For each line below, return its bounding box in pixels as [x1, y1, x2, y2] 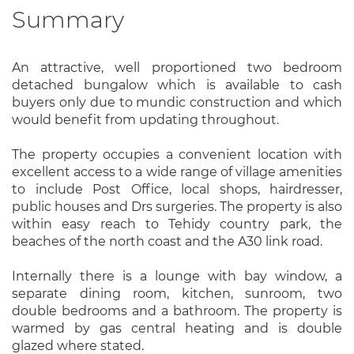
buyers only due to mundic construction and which [12, 94, 342, 110]
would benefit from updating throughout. [12, 111, 279, 127]
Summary [12, 6, 124, 33]
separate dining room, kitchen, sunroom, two [12, 285, 342, 301]
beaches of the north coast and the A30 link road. [12, 233, 322, 249]
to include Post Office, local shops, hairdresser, [12, 181, 342, 197]
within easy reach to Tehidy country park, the [12, 216, 342, 232]
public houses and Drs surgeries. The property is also [12, 198, 342, 214]
